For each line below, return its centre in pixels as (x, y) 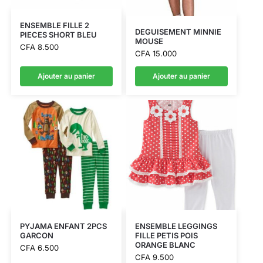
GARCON (36, 235)
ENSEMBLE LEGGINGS (176, 226)
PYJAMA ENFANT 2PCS (63, 226)
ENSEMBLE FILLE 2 (54, 26)
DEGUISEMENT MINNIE (178, 31)
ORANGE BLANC (165, 245)
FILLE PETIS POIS (166, 235)
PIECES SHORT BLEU (58, 35)
